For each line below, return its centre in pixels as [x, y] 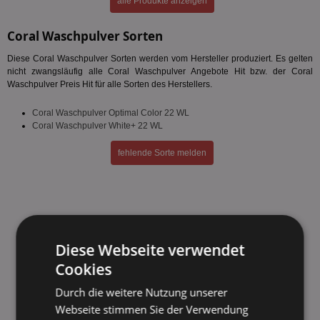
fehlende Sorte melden [162, 153]
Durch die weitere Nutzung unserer [141, 292]
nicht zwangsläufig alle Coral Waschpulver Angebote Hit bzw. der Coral [160, 71]
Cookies [84, 269]
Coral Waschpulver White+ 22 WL [97, 126]
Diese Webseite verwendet [150, 250]
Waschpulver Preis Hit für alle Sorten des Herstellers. [110, 84]
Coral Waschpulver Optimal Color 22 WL [111, 113]
